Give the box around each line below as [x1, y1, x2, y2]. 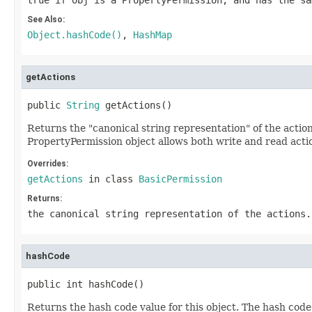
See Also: [27, 15, 65, 24]
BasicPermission [139, 173, 222, 185]
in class [83, 173, 139, 185]
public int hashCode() [27, 279, 144, 290]
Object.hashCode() [27, 29, 122, 40]
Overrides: [27, 159, 68, 169]
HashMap [133, 29, 172, 40]
